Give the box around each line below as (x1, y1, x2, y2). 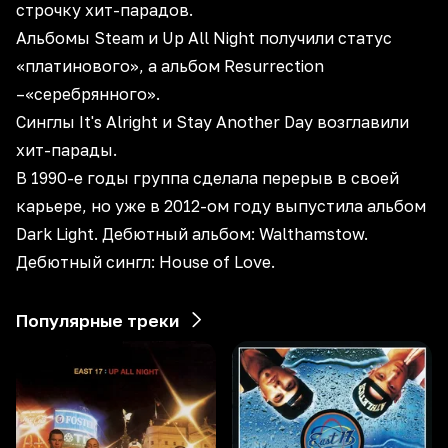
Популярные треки (16, 310, 179, 331)
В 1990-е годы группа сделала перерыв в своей (16, 168, 399, 188)
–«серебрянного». (16, 84, 160, 104)
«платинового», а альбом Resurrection (16, 56, 324, 76)
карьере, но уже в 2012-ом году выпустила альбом (16, 196, 426, 216)
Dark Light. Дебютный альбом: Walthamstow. (16, 224, 368, 244)
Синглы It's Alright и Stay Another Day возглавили (16, 112, 409, 132)
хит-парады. (16, 140, 117, 160)
